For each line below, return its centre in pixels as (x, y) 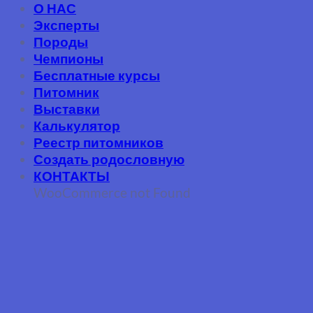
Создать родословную (109, 159)
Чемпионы (68, 59)
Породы (61, 42)
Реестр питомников (99, 143)
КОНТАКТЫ (72, 176)
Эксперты (66, 25)
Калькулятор (77, 126)
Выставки (67, 109)
